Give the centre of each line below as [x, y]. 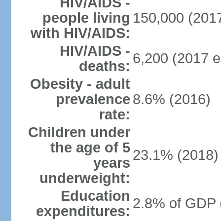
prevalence [93, 99]
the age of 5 [90, 147]
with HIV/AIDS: [80, 33]
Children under [79, 132]
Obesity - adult [80, 84]
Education [95, 196]
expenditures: [83, 211]
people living [86, 18]
